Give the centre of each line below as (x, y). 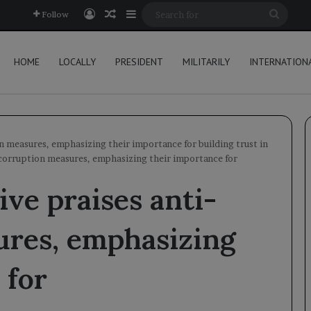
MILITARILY (206, 62)
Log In (111, 14)
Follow (55, 14)
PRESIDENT (139, 62)
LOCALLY (77, 62)
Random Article (157, 14)
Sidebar (155, 14)
